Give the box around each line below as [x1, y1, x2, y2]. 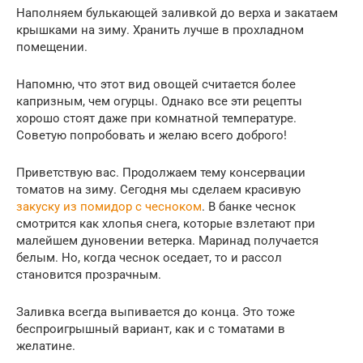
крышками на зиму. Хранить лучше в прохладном [16, 23, 304, 38]
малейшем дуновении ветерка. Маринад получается [16, 233, 318, 249]
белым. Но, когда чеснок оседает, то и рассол [16, 250, 282, 266]
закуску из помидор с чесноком [16, 199, 202, 215]
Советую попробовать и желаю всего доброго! [16, 128, 287, 143]
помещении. [16, 40, 88, 55]
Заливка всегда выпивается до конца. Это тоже [16, 305, 295, 320]
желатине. [16, 339, 75, 354]
